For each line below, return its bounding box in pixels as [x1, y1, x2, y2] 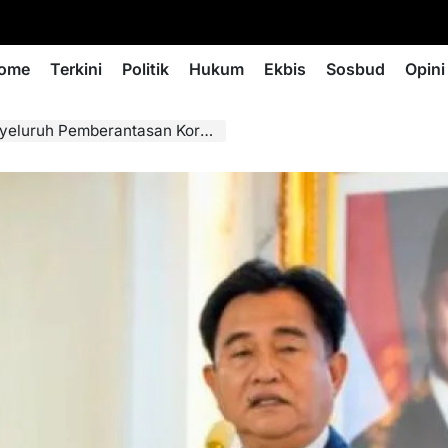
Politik [122, 59, 169, 79]
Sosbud [326, 59, 385, 79]
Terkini [50, 59, 102, 79]
